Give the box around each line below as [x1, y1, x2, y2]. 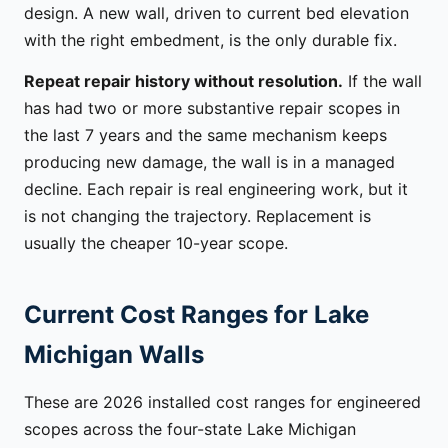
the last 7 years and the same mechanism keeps [24, 124, 387, 145]
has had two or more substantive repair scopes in [24, 97, 400, 118]
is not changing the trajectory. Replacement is [24, 205, 371, 226]
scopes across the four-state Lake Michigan [24, 418, 356, 439]
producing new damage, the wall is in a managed [24, 151, 395, 172]
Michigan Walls [24, 340, 204, 370]
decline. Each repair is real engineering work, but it [24, 178, 408, 199]
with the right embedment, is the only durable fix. [24, 30, 397, 51]
